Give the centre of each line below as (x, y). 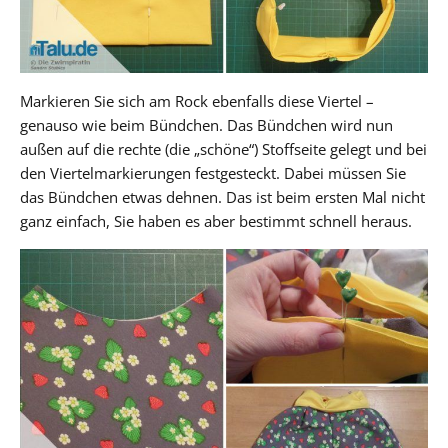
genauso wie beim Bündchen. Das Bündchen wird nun (206, 124)
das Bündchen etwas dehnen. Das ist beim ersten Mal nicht (222, 196)
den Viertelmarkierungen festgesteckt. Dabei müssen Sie (213, 172)
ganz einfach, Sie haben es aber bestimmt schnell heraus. (216, 220)
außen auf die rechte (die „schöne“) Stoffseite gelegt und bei (223, 148)
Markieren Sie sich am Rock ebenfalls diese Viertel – (197, 100)
